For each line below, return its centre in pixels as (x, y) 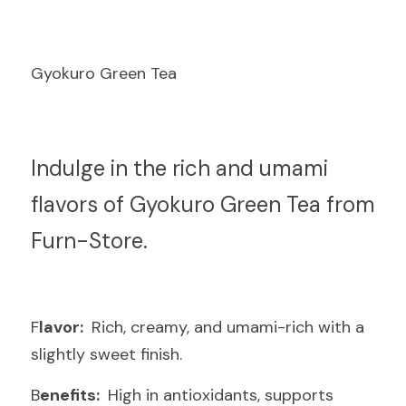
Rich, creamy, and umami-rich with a (226, 327)
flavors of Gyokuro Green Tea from (203, 204)
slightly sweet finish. (106, 354)
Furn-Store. (89, 241)
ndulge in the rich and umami (182, 168)
